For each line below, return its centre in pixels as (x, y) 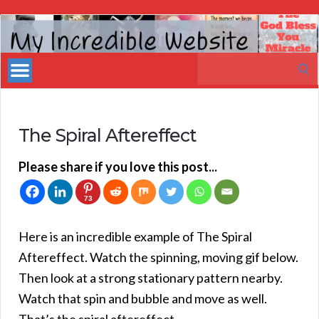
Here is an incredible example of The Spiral (135, 236)
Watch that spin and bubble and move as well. (143, 298)
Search (216, 62)
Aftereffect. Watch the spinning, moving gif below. (158, 257)
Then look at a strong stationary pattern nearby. (151, 277)
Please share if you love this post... (118, 166)
